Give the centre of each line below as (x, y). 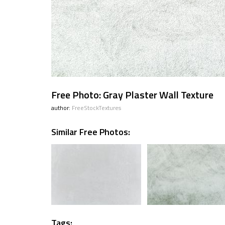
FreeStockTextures (96, 108)
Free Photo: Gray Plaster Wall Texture (132, 95)
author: (62, 108)
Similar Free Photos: (91, 132)
